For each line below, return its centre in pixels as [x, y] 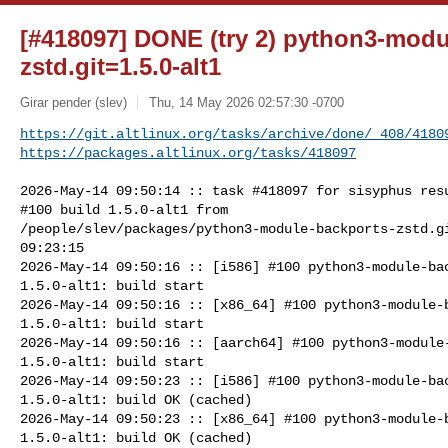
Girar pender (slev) [73, 102]
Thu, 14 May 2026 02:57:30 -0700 [246, 102]
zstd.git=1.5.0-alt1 [120, 66]
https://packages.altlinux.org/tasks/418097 [188, 152]
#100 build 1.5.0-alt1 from [128, 209]
